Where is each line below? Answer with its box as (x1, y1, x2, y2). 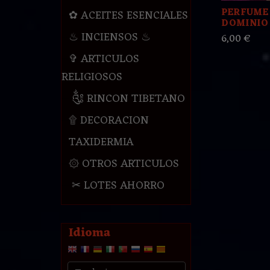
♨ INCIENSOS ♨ (68, 28, 151, 48)
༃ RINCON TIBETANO (68, 89, 185, 109)
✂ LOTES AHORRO (68, 176, 165, 196)
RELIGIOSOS (61, 67, 122, 87)
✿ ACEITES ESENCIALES (68, 6, 188, 26)
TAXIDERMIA (68, 133, 134, 152)
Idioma (68, 222, 110, 245)
